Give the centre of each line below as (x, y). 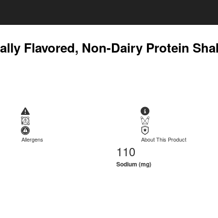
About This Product (164, 139)
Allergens (33, 139)
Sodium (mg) (134, 164)
